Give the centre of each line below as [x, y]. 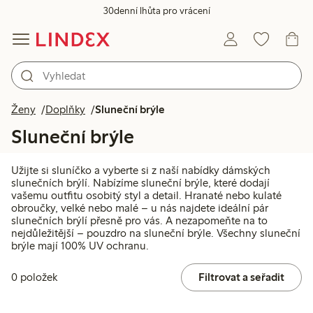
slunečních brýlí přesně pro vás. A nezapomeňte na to [139, 221]
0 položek [34, 277]
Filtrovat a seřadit [241, 277]
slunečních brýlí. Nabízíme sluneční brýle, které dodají [140, 183]
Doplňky [65, 109]
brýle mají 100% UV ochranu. [80, 246]
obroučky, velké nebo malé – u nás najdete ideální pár [140, 208]
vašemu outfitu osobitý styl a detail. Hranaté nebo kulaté [146, 196]
